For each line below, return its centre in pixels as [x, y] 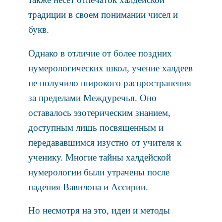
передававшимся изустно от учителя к [105, 142]
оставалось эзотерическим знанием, [99, 112]
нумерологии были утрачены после [99, 172]
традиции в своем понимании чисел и [103, 14]
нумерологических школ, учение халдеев [110, 68]
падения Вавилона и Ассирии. [88, 187]
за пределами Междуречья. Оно [92, 98]
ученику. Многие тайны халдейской [99, 157]
